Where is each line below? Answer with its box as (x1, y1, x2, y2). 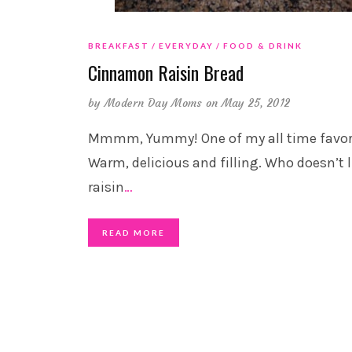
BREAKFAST (88, 40, 149, 50)
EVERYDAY (159, 40, 214, 50)
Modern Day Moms (104, 95, 203, 110)
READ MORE (102, 227, 165, 237)
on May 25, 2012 (205, 95, 291, 110)
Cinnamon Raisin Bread (88, 57, 244, 86)
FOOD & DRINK (223, 40, 302, 50)
